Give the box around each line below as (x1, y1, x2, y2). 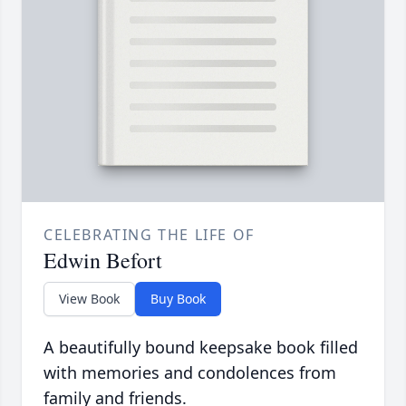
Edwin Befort (43, 246, 162, 275)
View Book (59, 290, 120, 308)
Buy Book (150, 290, 206, 308)
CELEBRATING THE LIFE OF (43, 225, 255, 246)
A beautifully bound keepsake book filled (43, 336, 358, 359)
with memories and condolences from (43, 362, 336, 384)
